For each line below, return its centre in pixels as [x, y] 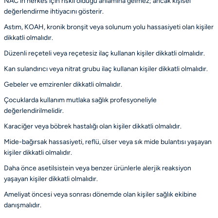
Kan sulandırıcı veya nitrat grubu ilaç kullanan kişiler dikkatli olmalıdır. [106, 69]
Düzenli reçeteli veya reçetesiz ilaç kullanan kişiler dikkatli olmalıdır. [104, 53]
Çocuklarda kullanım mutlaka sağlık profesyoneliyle [80, 100]
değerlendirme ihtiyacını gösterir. [54, 11]
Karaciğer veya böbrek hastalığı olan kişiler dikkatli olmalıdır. [93, 126]
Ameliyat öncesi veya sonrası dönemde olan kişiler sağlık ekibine [100, 194]
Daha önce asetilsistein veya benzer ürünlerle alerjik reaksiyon [98, 168]
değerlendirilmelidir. [34, 110]
